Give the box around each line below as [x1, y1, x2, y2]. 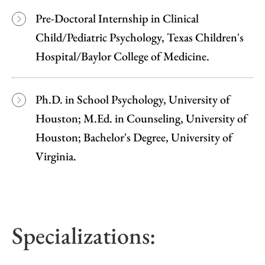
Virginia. [35, 148, 76, 164]
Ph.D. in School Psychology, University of [35, 91, 230, 107]
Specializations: [12, 219, 156, 251]
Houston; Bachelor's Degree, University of [35, 129, 232, 145]
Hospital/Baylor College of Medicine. [35, 48, 209, 64]
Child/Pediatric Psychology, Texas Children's [35, 29, 244, 45]
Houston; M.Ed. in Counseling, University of [35, 110, 247, 126]
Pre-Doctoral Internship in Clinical [35, 10, 199, 26]
